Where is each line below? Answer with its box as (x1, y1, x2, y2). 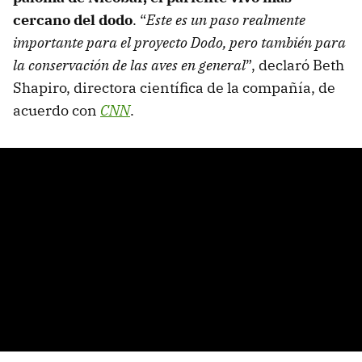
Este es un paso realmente (146, 11, 305, 30)
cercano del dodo (13, 11, 133, 30)
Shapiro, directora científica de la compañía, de (13, 78, 335, 98)
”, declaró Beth (246, 56, 344, 75)
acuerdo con (13, 101, 100, 120)
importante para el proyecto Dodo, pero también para (13, 33, 346, 53)
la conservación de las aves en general (13, 56, 246, 75)
